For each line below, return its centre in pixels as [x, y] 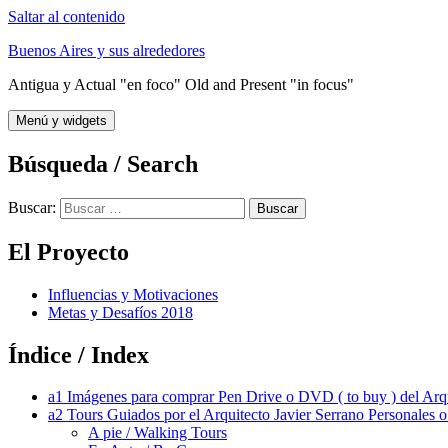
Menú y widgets [61, 120]
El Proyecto [68, 251]
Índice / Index [78, 354]
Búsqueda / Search [103, 163]
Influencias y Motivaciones [133, 294]
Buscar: [32, 207]
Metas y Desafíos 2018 [120, 312]
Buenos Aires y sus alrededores [106, 50]
